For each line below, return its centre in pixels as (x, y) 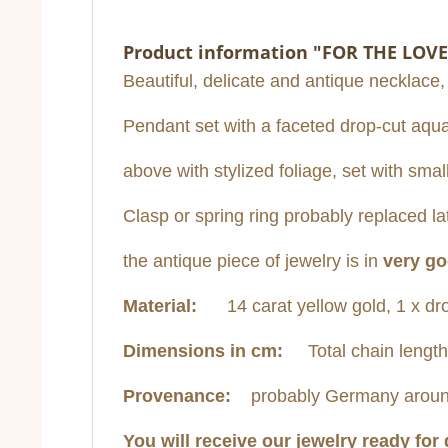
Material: (160, 306)
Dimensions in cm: (208, 351)
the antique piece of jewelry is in (253, 261)
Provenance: (182, 396)
